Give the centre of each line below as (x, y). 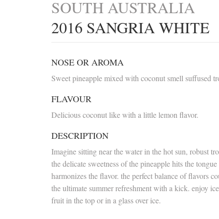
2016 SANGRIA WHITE (131, 27)
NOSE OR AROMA (88, 62)
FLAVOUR (71, 99)
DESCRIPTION (80, 135)
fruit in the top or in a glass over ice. (106, 200)
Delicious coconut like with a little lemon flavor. (125, 115)
